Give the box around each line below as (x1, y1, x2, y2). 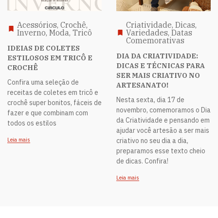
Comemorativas (126, 36, 184, 46)
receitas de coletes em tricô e (7, 88, 98, 97)
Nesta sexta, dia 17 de (116, 95, 184, 105)
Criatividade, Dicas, (126, 20, 197, 30)
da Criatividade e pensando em (116, 116, 210, 125)
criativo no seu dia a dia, (116, 136, 188, 145)
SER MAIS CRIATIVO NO (116, 71, 200, 80)
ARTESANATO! (116, 81, 168, 90)
